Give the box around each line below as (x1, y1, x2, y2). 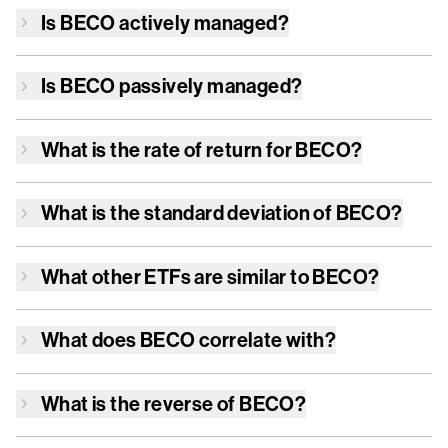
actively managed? (115, 9, 289, 35)
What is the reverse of (41, 390, 240, 416)
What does (41, 327, 141, 352)
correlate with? (195, 327, 336, 352)
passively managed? (115, 73, 303, 98)
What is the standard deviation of (41, 200, 336, 225)
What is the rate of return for (41, 136, 296, 162)
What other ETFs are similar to (41, 263, 313, 289)
